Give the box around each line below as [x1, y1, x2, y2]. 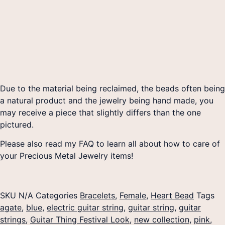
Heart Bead [151, 190, 194, 200]
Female [120, 190, 146, 200]
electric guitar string [47, 202, 124, 212]
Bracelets [80, 190, 115, 200]
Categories [36, 190, 77, 200]
